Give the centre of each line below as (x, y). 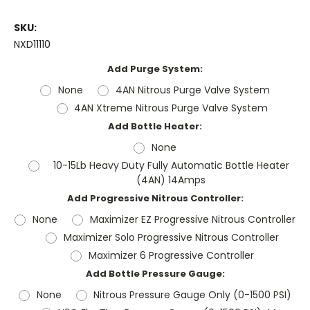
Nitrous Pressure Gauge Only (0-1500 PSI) (193, 295)
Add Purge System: (155, 69)
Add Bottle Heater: (155, 127)
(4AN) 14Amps (171, 180)
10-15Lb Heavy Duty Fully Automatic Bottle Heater (171, 166)
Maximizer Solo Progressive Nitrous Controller (171, 238)
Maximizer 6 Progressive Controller (171, 256)
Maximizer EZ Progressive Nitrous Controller (192, 220)
